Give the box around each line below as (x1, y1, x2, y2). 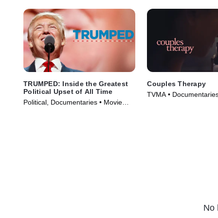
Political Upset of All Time (23, 87, 112, 95)
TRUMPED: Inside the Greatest (23, 79, 128, 88)
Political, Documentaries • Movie (23, 98, 122, 106)
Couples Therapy (147, 79, 206, 88)
